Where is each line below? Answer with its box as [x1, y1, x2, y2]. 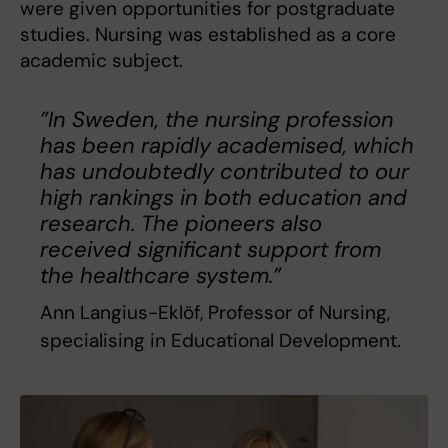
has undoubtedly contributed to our [40, 156, 409, 186]
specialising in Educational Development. [40, 327, 401, 353]
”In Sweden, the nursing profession [40, 104, 394, 134]
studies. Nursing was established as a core [20, 21, 396, 47]
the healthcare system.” [40, 260, 281, 290]
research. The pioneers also [40, 208, 322, 238]
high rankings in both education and [40, 182, 407, 212]
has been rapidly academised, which [40, 130, 414, 160]
